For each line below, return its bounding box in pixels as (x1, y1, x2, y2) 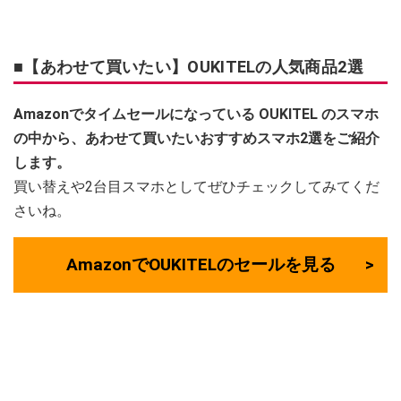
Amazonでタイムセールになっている (13, 105, 255, 123)
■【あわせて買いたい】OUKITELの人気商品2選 (13, 56, 364, 76)
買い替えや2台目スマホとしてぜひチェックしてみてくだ (13, 177, 380, 195)
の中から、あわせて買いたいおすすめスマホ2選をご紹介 (13, 129, 380, 147)
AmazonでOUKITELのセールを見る (65, 253, 336, 275)
